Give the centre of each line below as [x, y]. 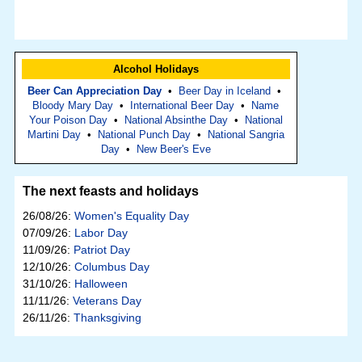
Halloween [101, 284]
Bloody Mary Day [73, 106]
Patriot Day [101, 250]
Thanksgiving [107, 318]
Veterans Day [107, 301]
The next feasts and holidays [110, 192]
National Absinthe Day [176, 120]
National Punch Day [144, 135]
